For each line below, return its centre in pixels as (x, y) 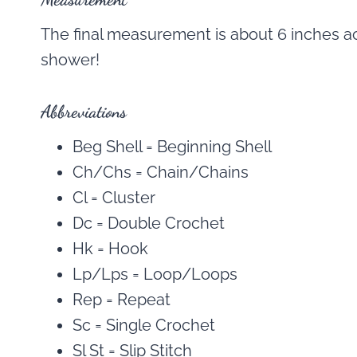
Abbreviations (84, 112)
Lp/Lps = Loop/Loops (155, 275)
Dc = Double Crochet (149, 224)
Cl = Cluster (114, 198)
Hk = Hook (110, 249)
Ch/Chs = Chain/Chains (161, 173)
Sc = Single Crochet (144, 326)
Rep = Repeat (122, 300)
